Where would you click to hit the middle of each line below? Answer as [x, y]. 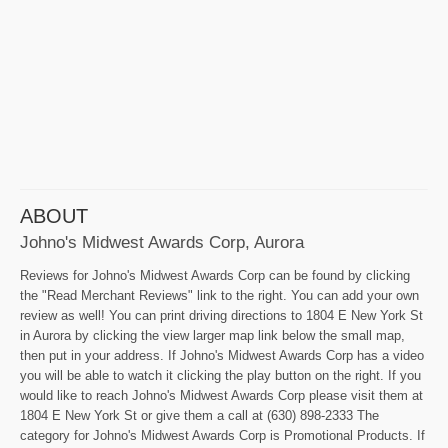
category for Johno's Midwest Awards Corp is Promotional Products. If [222, 436]
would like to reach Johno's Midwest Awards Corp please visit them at [221, 396]
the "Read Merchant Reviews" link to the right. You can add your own [219, 296]
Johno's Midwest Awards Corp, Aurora [162, 242]
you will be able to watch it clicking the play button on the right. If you [220, 376]
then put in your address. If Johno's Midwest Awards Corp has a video [222, 356]
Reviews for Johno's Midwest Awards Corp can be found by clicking [215, 276]
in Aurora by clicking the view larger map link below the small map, [212, 336]
